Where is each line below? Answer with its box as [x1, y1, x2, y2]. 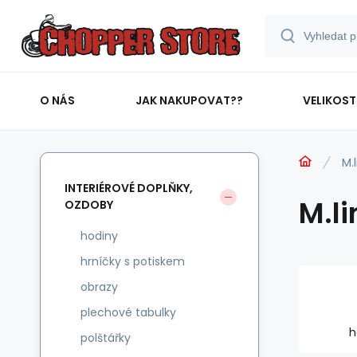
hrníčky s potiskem [80, 253, 185, 269]
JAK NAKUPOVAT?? [135, 92, 243, 108]
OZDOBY [65, 197, 113, 213]
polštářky [80, 330, 131, 346]
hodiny [80, 228, 118, 244]
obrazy [80, 279, 118, 295]
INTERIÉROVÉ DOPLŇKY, [65, 180, 193, 196]
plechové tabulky [80, 304, 176, 320]
